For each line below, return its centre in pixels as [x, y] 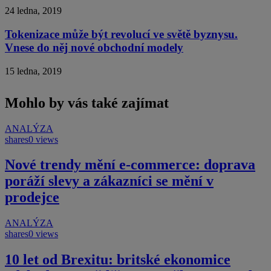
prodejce [32, 198]
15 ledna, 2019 [33, 71]
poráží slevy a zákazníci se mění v [109, 181]
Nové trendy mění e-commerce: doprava [130, 165]
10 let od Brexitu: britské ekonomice [118, 260]
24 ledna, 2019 [33, 11]
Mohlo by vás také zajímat [87, 103]
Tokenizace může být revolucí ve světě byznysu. [121, 34]
